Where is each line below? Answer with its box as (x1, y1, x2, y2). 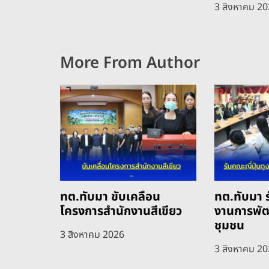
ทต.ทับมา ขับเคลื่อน (60, 187, 160, 206)
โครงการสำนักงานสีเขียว (60, 202, 182, 220)
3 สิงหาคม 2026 (60, 227, 124, 242)
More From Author (60, 50, 200, 75)
